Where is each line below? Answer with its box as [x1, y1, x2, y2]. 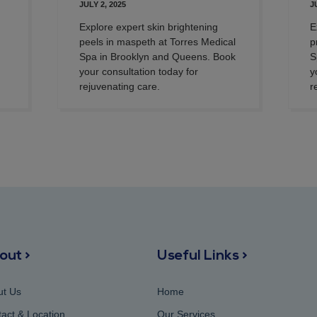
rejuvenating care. [79, 80, 160, 92]
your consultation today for [79, 65, 198, 77]
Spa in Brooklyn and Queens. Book [79, 50, 236, 62]
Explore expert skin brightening [79, 21, 218, 33]
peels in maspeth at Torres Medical [79, 35, 236, 47]
